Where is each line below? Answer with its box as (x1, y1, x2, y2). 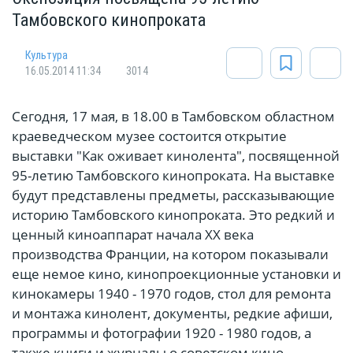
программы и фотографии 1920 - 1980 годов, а (12, 324, 311, 343)
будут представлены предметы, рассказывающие (12, 186, 335, 205)
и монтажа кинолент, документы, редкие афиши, (12, 304, 333, 323)
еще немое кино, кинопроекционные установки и (12, 265, 341, 284)
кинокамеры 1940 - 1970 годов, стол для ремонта (12, 284, 331, 303)
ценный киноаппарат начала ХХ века (12, 225, 254, 244)
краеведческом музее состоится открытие (12, 127, 287, 146)
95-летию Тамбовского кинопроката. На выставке (12, 166, 335, 185)
